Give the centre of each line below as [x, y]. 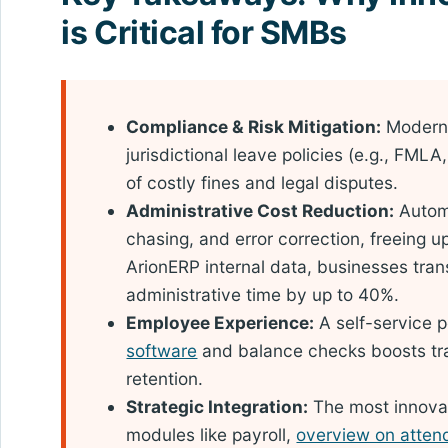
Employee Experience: [220, 322]
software [162, 350]
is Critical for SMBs [204, 33]
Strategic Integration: [217, 406]
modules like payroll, [211, 434]
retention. [165, 378]
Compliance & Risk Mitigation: [254, 126]
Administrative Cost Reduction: [260, 210]
